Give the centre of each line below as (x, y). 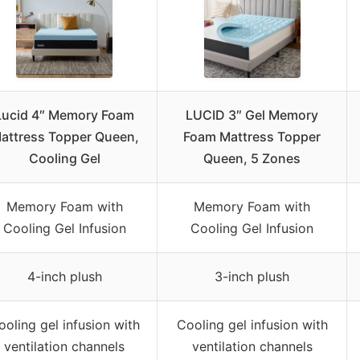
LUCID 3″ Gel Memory (252, 115)
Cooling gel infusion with (252, 324)
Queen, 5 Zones (252, 158)
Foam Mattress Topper (252, 136)
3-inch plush (252, 276)
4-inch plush (64, 276)
